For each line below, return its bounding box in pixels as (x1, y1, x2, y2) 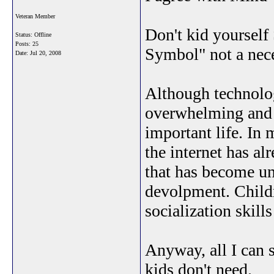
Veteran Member (15, 13, 55, 20)
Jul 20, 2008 (30, 50, 61, 56)
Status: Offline (15, 31, 51, 38)
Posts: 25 (15, 40, 39, 47)
